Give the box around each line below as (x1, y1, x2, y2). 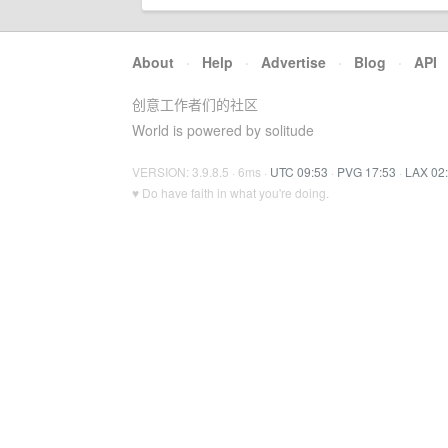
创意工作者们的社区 (132, 94, 258, 114)
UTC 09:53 (270, 163, 328, 180)
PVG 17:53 (337, 163, 396, 180)
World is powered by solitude (132, 120, 314, 140)
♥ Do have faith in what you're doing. (132, 184, 329, 201)
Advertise (261, 52, 326, 72)
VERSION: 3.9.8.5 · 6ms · (132, 163, 270, 180)
